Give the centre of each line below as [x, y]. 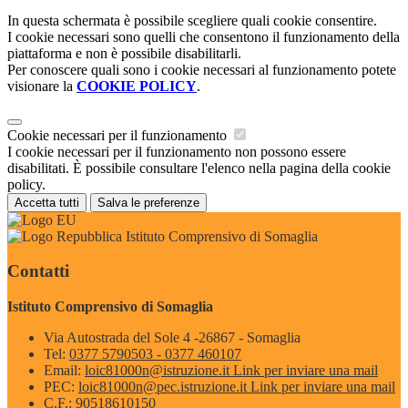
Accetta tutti [47, 202]
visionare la [42, 86]
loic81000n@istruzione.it [159, 371]
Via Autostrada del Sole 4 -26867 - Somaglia [172, 338]
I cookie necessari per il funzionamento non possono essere [177, 151]
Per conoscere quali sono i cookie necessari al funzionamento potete [202, 69]
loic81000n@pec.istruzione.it [164, 387]
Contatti [38, 271]
